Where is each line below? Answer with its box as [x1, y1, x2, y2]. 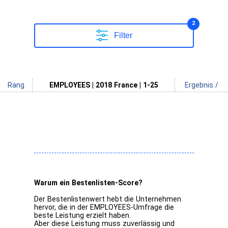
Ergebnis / [185, 81, 218, 90]
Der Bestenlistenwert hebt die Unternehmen [34, 195, 182, 204]
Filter [113, 31, 132, 40]
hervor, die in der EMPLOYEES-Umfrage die [34, 203, 175, 212]
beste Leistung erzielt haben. [34, 211, 131, 220]
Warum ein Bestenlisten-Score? [34, 179, 143, 187]
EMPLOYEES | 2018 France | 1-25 [49, 81, 158, 90]
